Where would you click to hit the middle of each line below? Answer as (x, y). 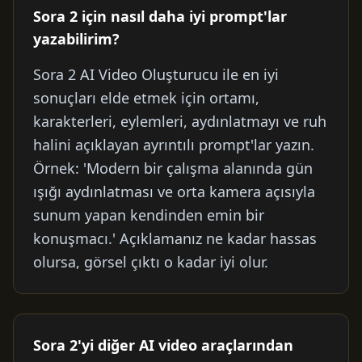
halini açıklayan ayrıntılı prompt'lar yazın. (174, 145)
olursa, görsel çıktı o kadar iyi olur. (151, 262)
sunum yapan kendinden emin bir (149, 215)
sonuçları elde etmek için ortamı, (146, 98)
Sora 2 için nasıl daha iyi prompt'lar (160, 16)
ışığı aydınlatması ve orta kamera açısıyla (174, 192)
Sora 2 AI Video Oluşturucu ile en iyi (156, 74)
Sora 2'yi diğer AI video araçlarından (163, 345)
